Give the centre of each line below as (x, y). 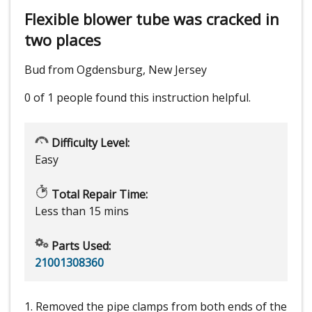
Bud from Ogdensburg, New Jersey (116, 70)
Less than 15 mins (82, 211)
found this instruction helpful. (173, 98)
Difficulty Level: (89, 143)
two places (63, 40)
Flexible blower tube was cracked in (152, 19)
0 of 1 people (58, 98)
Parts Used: (80, 246)
